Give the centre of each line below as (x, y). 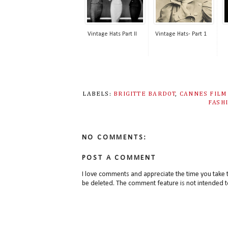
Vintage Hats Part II (112, 34)
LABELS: (98, 94)
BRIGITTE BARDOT (145, 94)
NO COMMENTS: (115, 137)
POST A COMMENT (119, 158)
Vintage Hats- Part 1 (181, 34)
